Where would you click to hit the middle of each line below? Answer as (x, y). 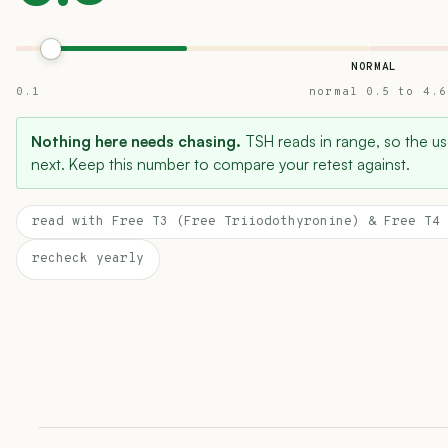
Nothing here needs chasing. (136, 141)
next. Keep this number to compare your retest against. (220, 164)
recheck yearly (88, 259)
